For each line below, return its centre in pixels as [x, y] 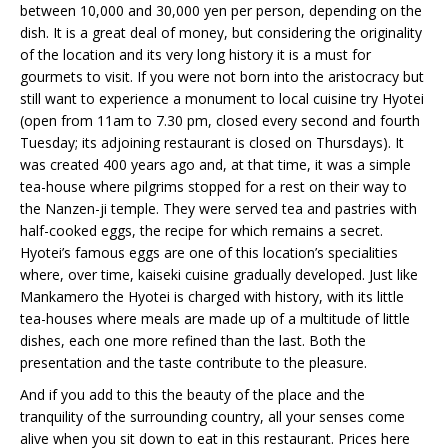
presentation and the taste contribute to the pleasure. [193, 363]
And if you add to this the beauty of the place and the [192, 395]
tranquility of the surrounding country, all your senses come [212, 417]
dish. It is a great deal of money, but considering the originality [221, 33]
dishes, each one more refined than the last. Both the [193, 341]
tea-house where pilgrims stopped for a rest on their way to [213, 187]
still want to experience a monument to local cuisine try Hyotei [222, 99]
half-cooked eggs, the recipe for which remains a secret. [201, 231]
